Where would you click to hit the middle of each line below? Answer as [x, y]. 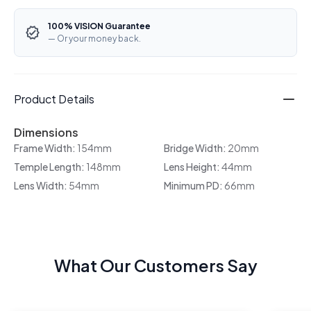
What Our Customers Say [155, 266]
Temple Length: [50, 167]
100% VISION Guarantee [99, 26]
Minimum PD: [194, 186]
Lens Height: [193, 167]
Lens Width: [41, 186]
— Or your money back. [94, 39]
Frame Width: [45, 148]
